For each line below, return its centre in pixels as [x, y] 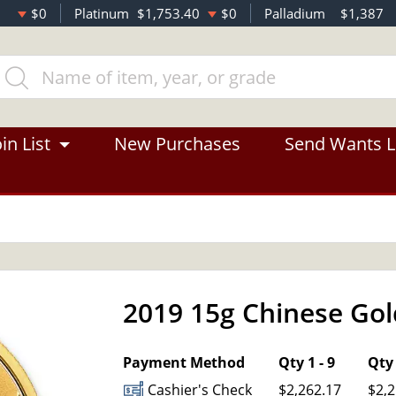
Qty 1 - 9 [306, 362]
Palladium [295, 13]
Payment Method [183, 362]
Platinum [102, 13]
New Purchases [177, 144]
